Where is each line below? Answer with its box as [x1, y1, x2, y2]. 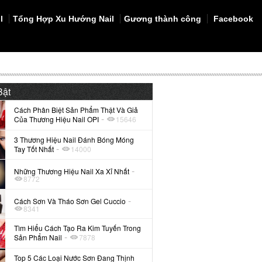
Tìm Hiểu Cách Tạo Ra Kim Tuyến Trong [14, 223, 142, 233]
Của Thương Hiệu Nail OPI [14, 114, 99, 125]
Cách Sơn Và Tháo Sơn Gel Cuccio [14, 195, 126, 206]
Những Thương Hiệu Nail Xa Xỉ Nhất [14, 166, 130, 177]
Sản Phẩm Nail [14, 232, 63, 243]
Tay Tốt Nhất [14, 143, 54, 154]
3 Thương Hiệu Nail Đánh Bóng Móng [14, 134, 135, 144]
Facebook [211, 14, 253, 23]
